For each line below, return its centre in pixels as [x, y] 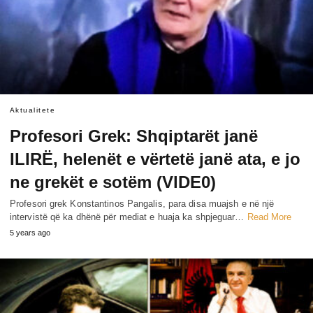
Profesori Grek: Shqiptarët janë [134, 136]
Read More [269, 217]
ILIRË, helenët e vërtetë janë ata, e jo [155, 159]
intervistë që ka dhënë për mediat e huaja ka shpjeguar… [129, 217]
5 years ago [30, 233]
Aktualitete [33, 110]
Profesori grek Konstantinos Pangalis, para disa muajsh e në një [142, 204]
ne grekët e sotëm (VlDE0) [113, 182]
